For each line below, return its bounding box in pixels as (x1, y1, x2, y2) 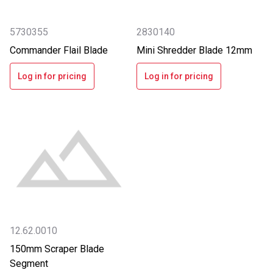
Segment (10, 257, 48, 269)
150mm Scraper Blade (10, 243, 104, 255)
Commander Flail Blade (10, 44, 108, 57)
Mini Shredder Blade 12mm (136, 44, 252, 57)
